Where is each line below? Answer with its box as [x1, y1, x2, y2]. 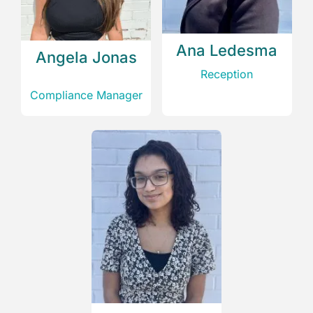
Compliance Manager [29, 88, 143, 103]
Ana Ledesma [176, 41, 278, 59]
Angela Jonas [35, 48, 137, 67]
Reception [201, 66, 254, 81]
